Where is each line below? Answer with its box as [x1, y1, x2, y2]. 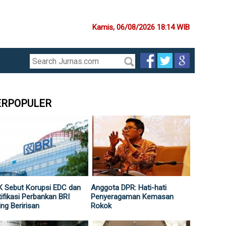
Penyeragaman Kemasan [91, 192, 174, 201]
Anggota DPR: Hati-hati [91, 183, 166, 192]
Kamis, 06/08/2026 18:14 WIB [92, 23, 190, 32]
